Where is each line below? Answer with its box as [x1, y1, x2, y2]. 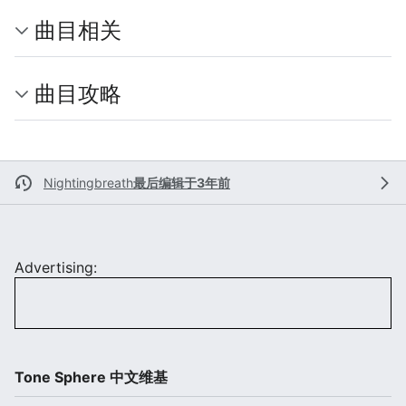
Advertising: [14, 258, 97, 276]
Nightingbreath [43, 175, 133, 190]
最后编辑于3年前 [133, 175, 230, 190]
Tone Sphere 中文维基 [14, 368, 168, 386]
